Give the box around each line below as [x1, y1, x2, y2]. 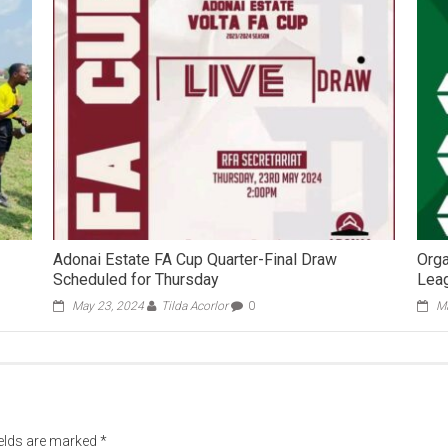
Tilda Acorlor [161, 298, 229, 313]
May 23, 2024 [72, 298, 145, 313]
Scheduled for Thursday [53, 269, 220, 289]
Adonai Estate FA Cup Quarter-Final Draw [53, 249, 338, 269]
